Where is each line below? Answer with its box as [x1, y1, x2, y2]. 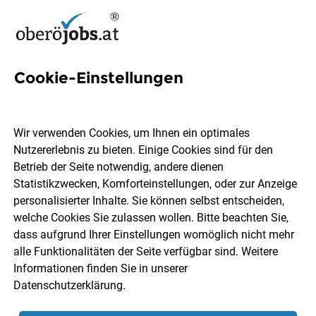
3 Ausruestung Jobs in [14, 87, 226, 110]
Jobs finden [125, 265, 191, 278]
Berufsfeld [191, 218, 243, 231]
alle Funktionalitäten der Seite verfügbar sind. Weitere [13, 245, 279, 259]
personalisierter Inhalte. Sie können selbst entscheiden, [13, 194, 285, 208]
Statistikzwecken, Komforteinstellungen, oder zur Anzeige [13, 177, 298, 191]
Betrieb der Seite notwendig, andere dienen [13, 160, 224, 174]
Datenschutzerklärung [13, 279, 123, 293]
